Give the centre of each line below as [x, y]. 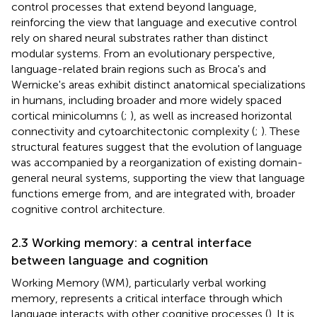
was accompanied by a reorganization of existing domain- [157, 162]
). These [281, 131]
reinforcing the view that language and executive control [154, 22]
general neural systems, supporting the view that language [158, 178]
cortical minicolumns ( [68, 115]
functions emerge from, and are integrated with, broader [153, 193]
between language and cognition [110, 260]
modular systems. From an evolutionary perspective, [143, 53]
